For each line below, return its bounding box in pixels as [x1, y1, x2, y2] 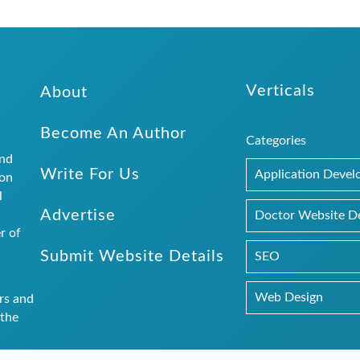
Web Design [254, 290, 323, 304]
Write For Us [39, 166, 140, 182]
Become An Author [39, 125, 186, 141]
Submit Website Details [39, 247, 224, 264]
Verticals [245, 82, 315, 99]
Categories [245, 133, 306, 147]
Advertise [39, 207, 116, 223]
